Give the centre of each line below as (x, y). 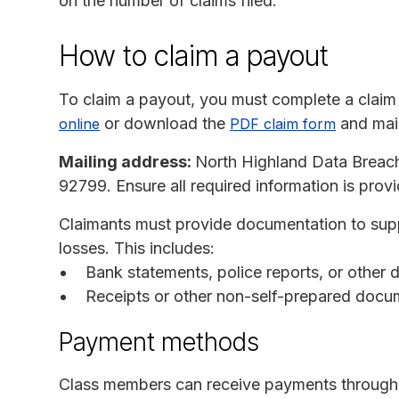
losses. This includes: (137, 248)
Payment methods (159, 342)
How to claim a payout (194, 55)
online (79, 123)
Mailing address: (127, 161)
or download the (165, 123)
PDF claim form (283, 123)
